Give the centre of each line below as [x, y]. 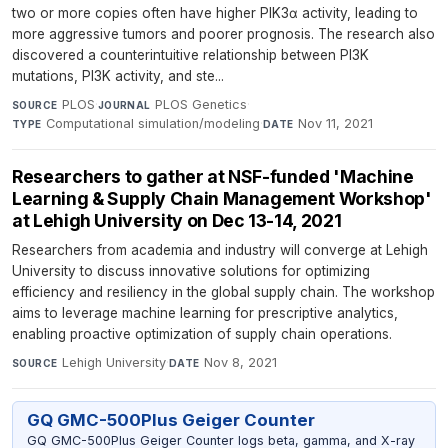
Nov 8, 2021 [240, 362]
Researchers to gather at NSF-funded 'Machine [213, 176]
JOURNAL [124, 104]
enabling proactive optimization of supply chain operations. [202, 333]
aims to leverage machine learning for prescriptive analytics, [205, 312]
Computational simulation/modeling [153, 123]
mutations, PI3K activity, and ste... [118, 75]
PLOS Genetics [201, 104]
